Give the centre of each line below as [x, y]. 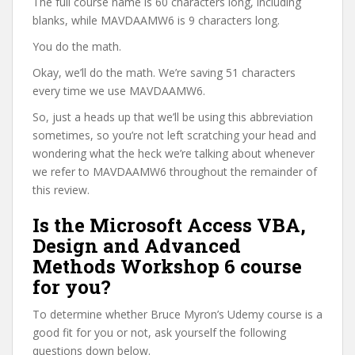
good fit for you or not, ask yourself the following [159, 332]
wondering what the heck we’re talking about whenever [174, 153]
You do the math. [77, 46]
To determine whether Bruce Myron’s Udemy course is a [177, 314]
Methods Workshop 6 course [167, 266]
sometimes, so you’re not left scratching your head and [174, 135]
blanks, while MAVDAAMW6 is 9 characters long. [156, 20]
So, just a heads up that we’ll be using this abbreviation [173, 117]
